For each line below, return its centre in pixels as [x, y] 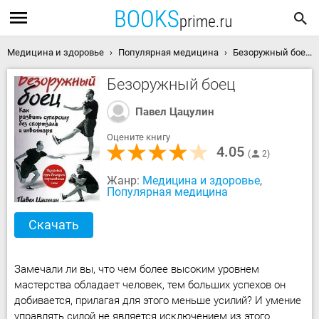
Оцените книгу [138, 137]
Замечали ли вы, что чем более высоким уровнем [137, 269]
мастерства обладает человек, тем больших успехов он [150, 285]
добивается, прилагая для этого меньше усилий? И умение [158, 300]
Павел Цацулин [175, 112]
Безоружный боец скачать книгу [269, 52]
